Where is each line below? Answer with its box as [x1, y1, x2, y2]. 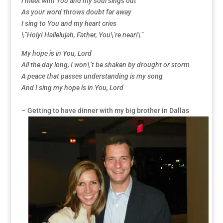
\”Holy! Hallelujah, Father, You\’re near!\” [21, 31, 143, 39]
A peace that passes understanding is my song [21, 72, 163, 80]
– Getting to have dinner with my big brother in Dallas [21, 107, 189, 114]
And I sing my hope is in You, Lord [21, 84, 123, 92]
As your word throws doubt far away [21, 8, 131, 16]
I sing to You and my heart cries [21, 19, 116, 27]
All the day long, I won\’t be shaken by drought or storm [21, 61, 190, 69]
